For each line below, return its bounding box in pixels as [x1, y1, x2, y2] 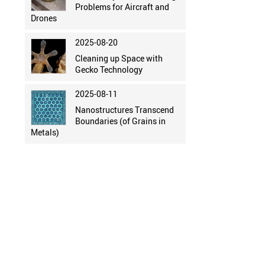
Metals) [30, 127, 59, 138]
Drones [30, 12, 57, 24]
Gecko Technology [75, 64, 143, 76]
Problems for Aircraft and [75, 1, 169, 13]
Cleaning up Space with [75, 53, 163, 64]
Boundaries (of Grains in [75, 115, 166, 127]
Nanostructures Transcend [75, 104, 174, 116]
